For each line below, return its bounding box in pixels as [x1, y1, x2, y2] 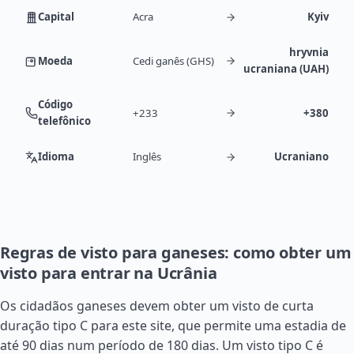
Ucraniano [274, 149, 329, 164]
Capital [38, 9, 74, 24]
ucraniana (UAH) [243, 62, 329, 76]
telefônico [38, 114, 91, 128]
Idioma [38, 149, 74, 164]
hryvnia [289, 45, 329, 59]
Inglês [133, 149, 161, 164]
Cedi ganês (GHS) [133, 53, 214, 68]
